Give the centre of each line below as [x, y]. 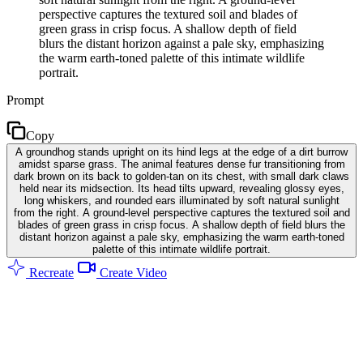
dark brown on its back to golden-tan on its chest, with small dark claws [181, 176]
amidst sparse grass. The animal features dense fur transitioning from [181, 164]
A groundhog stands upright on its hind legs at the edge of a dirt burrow [181, 152]
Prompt [25, 100]
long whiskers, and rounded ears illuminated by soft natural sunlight [181, 200]
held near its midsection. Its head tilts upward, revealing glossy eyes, [181, 188]
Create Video [132, 272]
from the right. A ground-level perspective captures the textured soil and [181, 212]
